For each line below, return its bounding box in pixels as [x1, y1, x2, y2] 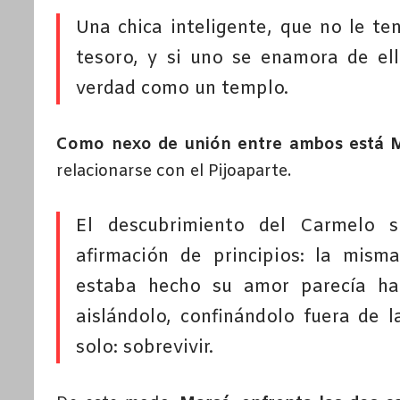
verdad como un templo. [76, 77, 289, 102]
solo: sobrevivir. [76, 336, 214, 361]
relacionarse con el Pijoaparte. [56, 161, 292, 183]
